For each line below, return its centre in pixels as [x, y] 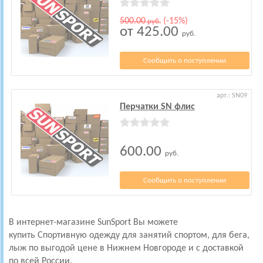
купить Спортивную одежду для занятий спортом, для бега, [129, 236]
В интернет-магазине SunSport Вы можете [93, 223]
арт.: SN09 [232, 96]
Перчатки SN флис [157, 107]
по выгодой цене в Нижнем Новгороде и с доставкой [135, 249]
